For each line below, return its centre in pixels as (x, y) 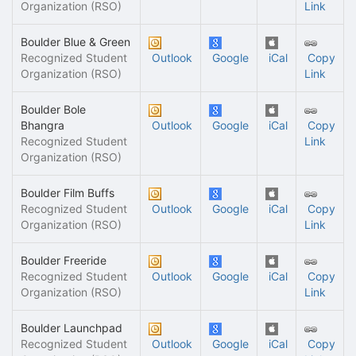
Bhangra (43, 125)
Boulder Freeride (64, 260)
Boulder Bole (53, 109)
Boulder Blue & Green (75, 42)
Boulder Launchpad (72, 328)
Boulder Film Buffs (68, 193)
